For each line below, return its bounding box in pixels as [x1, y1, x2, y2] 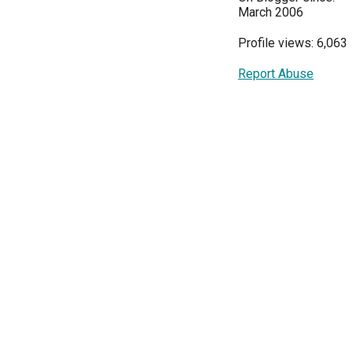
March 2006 [238, 4, 303, 20]
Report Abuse [238, 65, 314, 81]
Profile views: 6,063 [238, 35, 347, 50]
